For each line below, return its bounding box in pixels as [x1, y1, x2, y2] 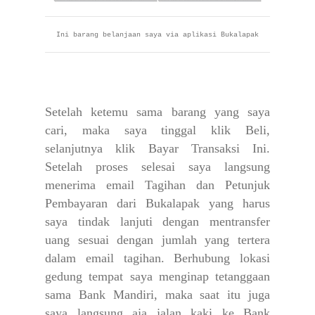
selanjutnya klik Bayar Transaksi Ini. [45, 141, 270, 156]
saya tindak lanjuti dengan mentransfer [45, 214, 270, 229]
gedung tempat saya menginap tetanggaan [45, 269, 270, 284]
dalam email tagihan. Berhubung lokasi [45, 251, 270, 266]
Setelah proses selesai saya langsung [45, 160, 270, 174]
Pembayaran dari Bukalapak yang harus [45, 196, 270, 211]
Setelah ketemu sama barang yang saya [45, 105, 270, 120]
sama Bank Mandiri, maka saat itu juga [45, 288, 270, 302]
